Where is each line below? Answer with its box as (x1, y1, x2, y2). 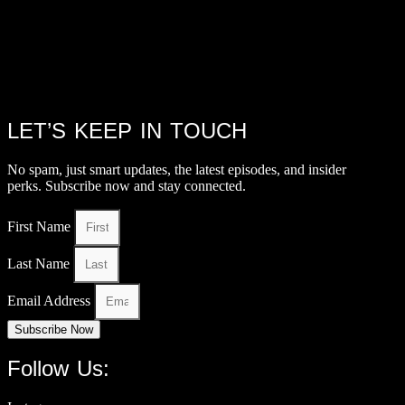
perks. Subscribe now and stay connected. (7, 177, 246, 193)
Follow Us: (7, 356, 109, 381)
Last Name (7, 255, 73, 271)
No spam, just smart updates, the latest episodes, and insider (7, 161, 346, 177)
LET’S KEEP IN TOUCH (7, 118, 247, 143)
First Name (7, 218, 74, 234)
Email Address (7, 292, 94, 308)
